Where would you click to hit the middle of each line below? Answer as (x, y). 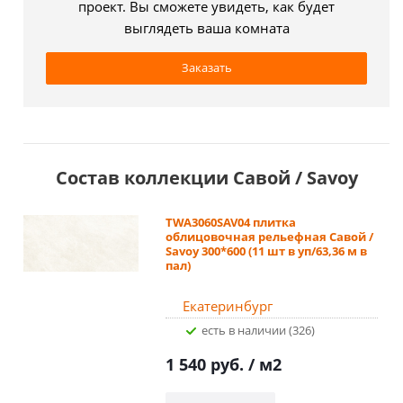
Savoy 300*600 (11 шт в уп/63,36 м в (266, 251)
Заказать (206, 67)
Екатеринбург (227, 305)
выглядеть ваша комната (206, 27)
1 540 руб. (206, 364)
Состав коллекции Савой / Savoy (206, 177)
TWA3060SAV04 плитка (230, 222)
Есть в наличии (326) (261, 330)
